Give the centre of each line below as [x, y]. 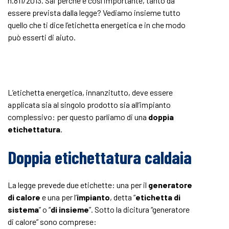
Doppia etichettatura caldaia [100, 157]
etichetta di [158, 197]
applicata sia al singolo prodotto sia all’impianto [89, 105]
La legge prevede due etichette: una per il [78, 185]
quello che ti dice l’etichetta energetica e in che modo [97, 25]
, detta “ [123, 197]
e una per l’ [59, 197]
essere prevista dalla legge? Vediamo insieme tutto [94, 13]
